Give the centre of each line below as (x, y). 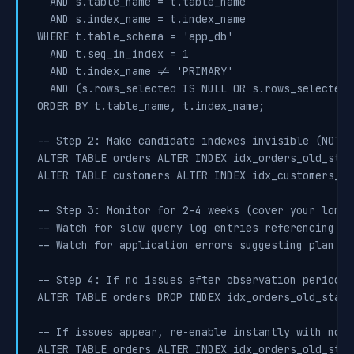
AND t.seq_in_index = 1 (113, 54)
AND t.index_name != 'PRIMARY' (135, 71)
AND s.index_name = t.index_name (141, 19)
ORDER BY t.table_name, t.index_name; (151, 106)
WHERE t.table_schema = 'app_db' (135, 36)
